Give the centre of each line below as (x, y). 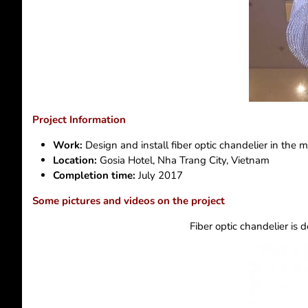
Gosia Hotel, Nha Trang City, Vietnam (183, 160)
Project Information (79, 119)
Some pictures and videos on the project (129, 200)
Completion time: (96, 175)
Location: (75, 160)
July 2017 (161, 175)
